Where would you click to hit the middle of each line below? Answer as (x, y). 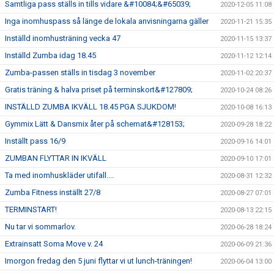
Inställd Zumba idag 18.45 (50, 55)
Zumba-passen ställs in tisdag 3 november (80, 72)
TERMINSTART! (31, 209)
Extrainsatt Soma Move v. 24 (54, 243)
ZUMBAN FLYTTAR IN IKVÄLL (56, 158)
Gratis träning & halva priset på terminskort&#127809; (99, 89)
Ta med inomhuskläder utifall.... (59, 175)
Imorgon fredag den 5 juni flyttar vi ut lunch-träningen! (98, 261)
